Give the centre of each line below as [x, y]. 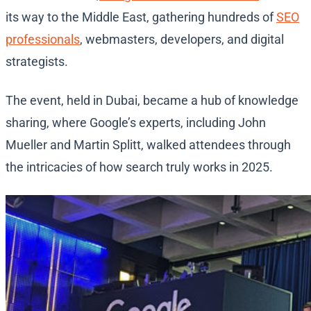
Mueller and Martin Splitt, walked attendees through [148, 145]
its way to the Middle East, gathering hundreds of [141, 17]
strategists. [37, 62]
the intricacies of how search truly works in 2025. [139, 167]
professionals [43, 40]
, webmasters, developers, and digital [182, 40]
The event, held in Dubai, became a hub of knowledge [152, 101]
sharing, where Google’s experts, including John [136, 123]
